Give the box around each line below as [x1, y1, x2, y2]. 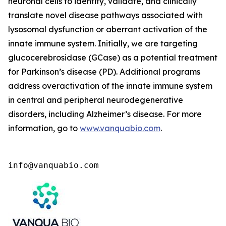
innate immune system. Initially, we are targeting [8, 38, 198, 49]
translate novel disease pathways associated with [8, 10, 203, 21]
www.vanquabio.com [80, 123, 160, 134]
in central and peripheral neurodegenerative [8, 95, 183, 105]
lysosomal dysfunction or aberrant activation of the [8, 24, 207, 35]
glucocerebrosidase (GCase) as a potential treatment [8, 52, 217, 63]
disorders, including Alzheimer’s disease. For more [8, 109, 202, 120]
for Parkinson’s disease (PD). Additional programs [8, 67, 200, 77]
